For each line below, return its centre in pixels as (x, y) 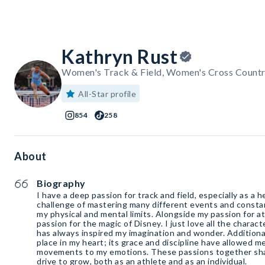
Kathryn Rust (119, 57)
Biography (61, 183)
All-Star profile (107, 94)
